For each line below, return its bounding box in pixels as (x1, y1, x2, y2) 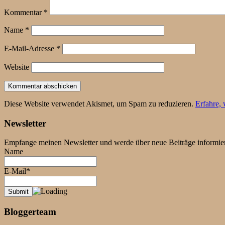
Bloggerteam (4, 206, 56, 217)
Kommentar (4, 8, 44, 17)
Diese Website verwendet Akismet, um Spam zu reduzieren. (4, 99, 195, 108)
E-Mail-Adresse (4, 44, 56, 53)
